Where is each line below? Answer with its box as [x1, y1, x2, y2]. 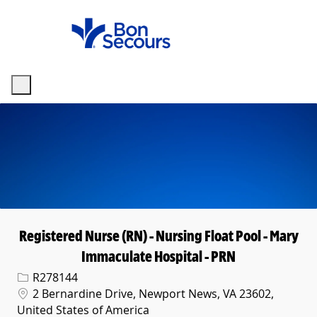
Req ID [16, 269, 47, 283]
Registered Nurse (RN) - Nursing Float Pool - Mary [18, 226, 299, 246]
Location [16, 285, 56, 299]
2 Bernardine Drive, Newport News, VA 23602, [30, 286, 274, 302]
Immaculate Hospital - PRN [81, 246, 236, 267]
